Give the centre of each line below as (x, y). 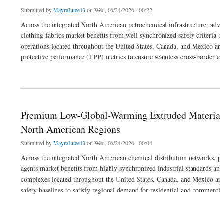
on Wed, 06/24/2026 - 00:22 (119, 10)
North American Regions (70, 129)
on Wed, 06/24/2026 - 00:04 (119, 143)
